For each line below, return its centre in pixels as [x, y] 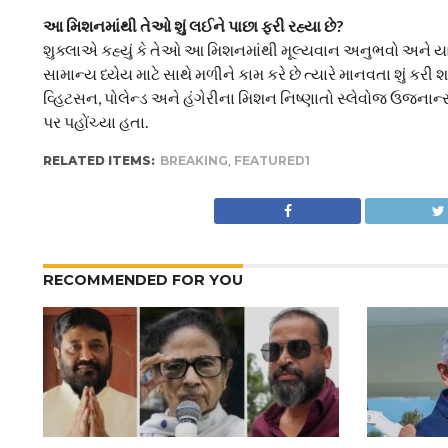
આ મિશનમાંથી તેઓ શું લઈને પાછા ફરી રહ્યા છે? [193, 25]
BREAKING [193, 160]
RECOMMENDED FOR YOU [142, 280]
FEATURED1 [271, 160]
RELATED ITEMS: [98, 160]
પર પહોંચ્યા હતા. [95, 121]
